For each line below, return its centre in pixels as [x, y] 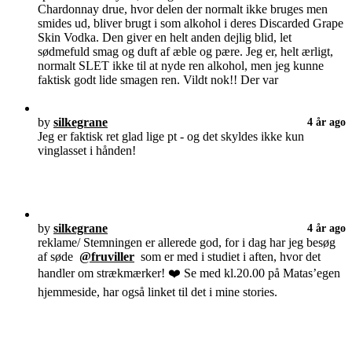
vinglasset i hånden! [87, 151]
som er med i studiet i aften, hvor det [227, 257]
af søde [59, 257]
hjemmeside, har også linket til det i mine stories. [158, 292]
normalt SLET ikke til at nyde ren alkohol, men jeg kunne [181, 66]
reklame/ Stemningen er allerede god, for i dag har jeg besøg [187, 243]
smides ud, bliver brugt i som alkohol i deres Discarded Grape [191, 24]
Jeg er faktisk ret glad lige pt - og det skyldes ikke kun [171, 137]
